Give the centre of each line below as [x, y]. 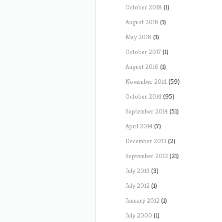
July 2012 [138, 186]
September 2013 [147, 156]
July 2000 [139, 215]
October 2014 [143, 96]
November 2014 [146, 82]
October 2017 [143, 52]
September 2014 [147, 111]
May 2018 [139, 37]
